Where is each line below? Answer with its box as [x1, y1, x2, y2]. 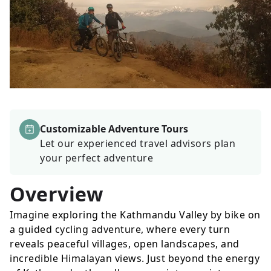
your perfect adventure [40, 151, 153, 165]
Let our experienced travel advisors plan [40, 137, 235, 151]
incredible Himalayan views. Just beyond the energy [10, 252, 260, 266]
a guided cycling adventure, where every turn [10, 223, 230, 237]
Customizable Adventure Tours [40, 122, 188, 136]
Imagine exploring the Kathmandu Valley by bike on [10, 208, 261, 222]
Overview [10, 181, 103, 207]
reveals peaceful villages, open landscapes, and [10, 237, 240, 251]
